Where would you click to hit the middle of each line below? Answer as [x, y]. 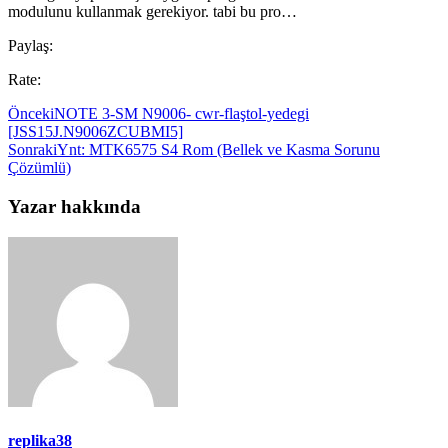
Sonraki [32, 150]
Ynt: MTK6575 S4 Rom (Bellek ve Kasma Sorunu [218, 150]
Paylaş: [30, 46]
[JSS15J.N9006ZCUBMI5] [95, 132]
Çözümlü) [39, 168]
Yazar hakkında [74, 207]
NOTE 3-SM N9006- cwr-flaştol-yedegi [181, 114]
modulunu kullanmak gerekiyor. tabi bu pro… [152, 12]
